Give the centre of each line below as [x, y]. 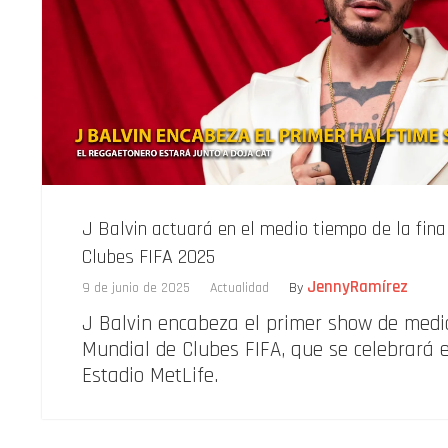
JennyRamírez [357, 287]
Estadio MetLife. [150, 376]
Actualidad [239, 288]
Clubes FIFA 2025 [148, 257]
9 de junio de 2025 [136, 288]
